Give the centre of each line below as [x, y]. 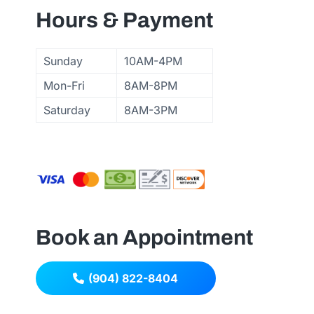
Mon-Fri [64, 86]
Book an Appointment [144, 238]
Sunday [63, 61]
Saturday [67, 110]
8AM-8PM [150, 86]
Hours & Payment [124, 20]
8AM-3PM [150, 110]
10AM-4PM [153, 61]
